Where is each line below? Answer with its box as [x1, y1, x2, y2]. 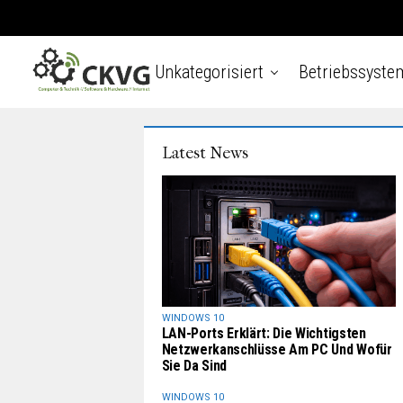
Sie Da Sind [161, 357, 227, 375]
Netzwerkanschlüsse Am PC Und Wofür [161, 341, 392, 359]
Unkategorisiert [155, 61, 264, 83]
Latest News [161, 144, 248, 163]
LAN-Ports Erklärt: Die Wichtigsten [161, 325, 366, 343]
